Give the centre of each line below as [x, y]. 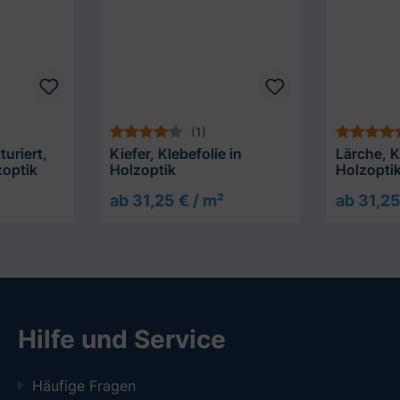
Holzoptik [142, 170]
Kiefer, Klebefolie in [175, 154]
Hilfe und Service [122, 340]
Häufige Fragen [84, 386]
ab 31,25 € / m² [167, 201]
